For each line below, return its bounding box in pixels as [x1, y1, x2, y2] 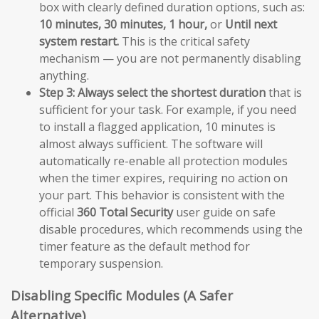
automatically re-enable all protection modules [39, 152, 288, 169]
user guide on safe [173, 204, 276, 220]
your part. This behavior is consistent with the [39, 187, 285, 203]
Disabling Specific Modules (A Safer [11, 286, 233, 304]
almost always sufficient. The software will [39, 135, 263, 152]
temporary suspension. [39, 255, 163, 271]
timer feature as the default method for [39, 238, 250, 254]
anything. [39, 67, 89, 83]
